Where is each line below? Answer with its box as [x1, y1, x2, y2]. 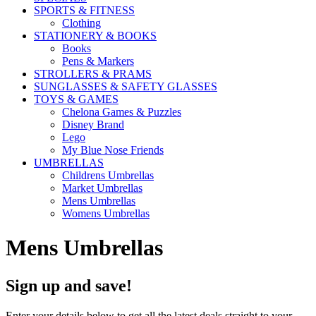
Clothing [62, 16, 101, 29]
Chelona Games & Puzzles [62, 105, 181, 118]
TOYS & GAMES [34, 92, 119, 105]
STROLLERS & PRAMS [34, 67, 152, 80]
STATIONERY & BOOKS [34, 29, 157, 42]
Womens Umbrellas [62, 207, 150, 219]
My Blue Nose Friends [62, 143, 164, 156]
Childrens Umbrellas [62, 169, 154, 181]
